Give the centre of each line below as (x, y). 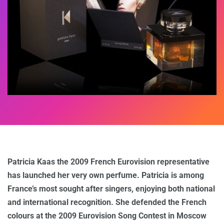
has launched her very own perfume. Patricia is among (106, 175)
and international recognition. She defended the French (107, 202)
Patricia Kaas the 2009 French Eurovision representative (108, 161)
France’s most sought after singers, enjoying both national (111, 188)
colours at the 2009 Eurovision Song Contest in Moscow (107, 215)
